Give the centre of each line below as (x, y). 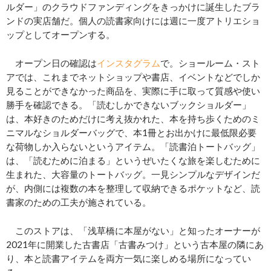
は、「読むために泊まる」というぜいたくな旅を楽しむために (133, 160)
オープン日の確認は (51, 63)
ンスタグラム (133, 63)
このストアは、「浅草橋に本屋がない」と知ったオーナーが (133, 230)
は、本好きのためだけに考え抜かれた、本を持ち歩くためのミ (133, 118)
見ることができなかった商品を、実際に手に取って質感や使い (133, 90)
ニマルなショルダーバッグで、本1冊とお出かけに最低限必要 (131, 132)
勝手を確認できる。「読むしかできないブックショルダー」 (129, 104)
